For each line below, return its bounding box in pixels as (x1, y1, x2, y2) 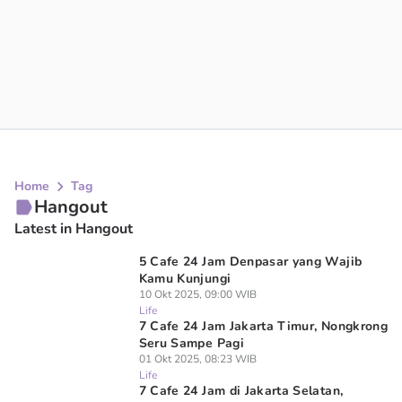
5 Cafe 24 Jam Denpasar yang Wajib (138, 253, 363, 270)
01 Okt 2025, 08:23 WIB (138, 352, 257, 366)
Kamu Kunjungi (138, 270, 232, 287)
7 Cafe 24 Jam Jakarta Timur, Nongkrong (138, 318, 388, 335)
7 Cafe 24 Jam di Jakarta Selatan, (138, 382, 344, 399)
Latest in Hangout (14, 219, 133, 239)
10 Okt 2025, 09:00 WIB (138, 287, 257, 301)
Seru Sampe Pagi (138, 335, 244, 352)
